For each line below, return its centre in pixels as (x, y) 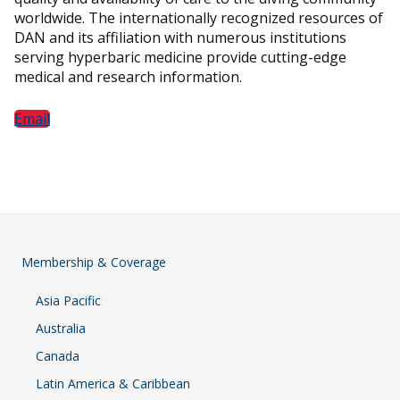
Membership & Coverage (94, 262)
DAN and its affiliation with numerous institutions (180, 38)
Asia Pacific (68, 301)
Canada (58, 356)
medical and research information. (128, 77)
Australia (61, 329)
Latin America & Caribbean (113, 384)
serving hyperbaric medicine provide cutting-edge (180, 58)
